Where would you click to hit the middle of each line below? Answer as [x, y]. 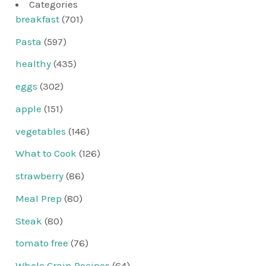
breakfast [38, 19]
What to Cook [46, 153]
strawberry [40, 176]
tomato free [42, 243]
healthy [34, 64]
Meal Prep [39, 198]
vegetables [41, 131]
